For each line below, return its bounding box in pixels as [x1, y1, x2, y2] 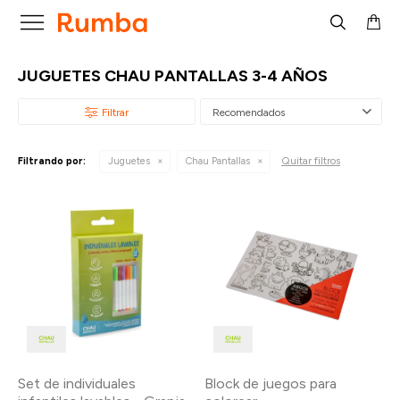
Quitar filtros [281, 154, 340, 167]
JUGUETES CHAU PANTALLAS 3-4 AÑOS [18, 66, 328, 86]
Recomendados [212, 106, 285, 119]
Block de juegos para [204, 375, 337, 392]
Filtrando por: [18, 155, 86, 167]
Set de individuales [18, 375, 136, 392]
